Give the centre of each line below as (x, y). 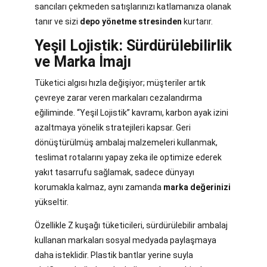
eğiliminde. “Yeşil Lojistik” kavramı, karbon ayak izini (131, 112)
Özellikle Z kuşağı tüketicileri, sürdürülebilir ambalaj (131, 225)
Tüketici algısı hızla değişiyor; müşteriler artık (120, 83)
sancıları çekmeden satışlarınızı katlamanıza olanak (133, 6)
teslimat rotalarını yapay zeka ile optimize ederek (128, 157)
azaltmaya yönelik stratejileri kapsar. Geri (113, 127)
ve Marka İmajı (83, 61)
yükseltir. (52, 202)
